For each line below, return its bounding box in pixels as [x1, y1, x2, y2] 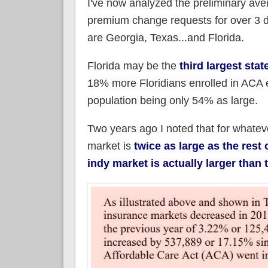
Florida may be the [87, 59, 179, 72]
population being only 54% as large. [87, 94, 258, 106]
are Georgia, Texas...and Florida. [87, 31, 244, 44]
